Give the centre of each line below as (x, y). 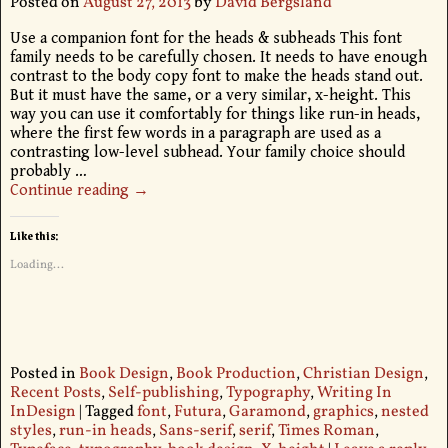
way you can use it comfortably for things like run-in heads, (214, 114)
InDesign (42, 411)
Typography (267, 392)
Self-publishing (163, 392)
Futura (197, 411)
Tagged (109, 411)
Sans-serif (195, 430)
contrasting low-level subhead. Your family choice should (207, 152)
